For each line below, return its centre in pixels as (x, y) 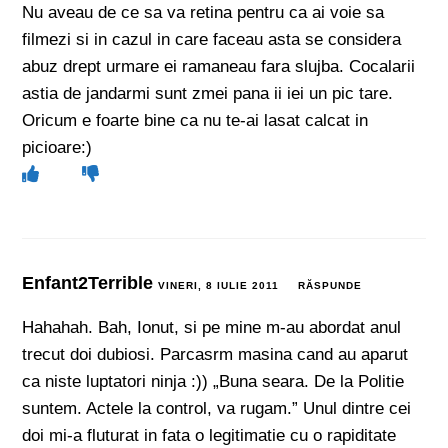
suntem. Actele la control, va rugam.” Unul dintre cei (217, 408)
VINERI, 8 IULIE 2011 (219, 285)
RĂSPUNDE (330, 285)
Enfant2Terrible (90, 283)
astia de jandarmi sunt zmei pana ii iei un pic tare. (208, 93)
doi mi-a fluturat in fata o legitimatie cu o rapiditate (209, 435)
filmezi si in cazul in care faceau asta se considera (212, 39)
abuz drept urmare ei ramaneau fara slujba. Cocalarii (219, 66)
